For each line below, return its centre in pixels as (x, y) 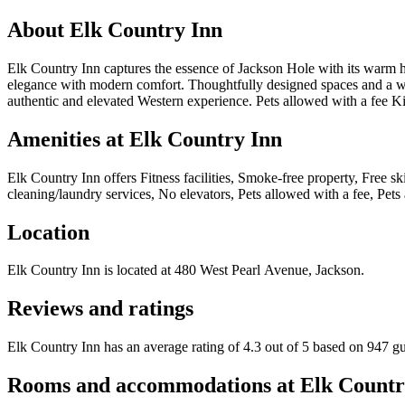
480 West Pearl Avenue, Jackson (268, 270)
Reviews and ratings (100, 309)
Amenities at (68, 139)
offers (120, 177)
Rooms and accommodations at (154, 386)
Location (48, 232)
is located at (136, 270)
